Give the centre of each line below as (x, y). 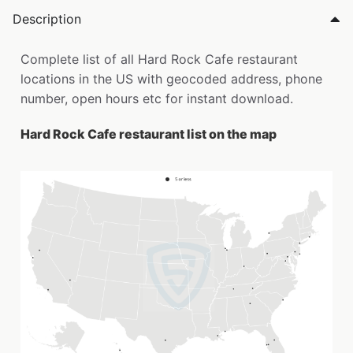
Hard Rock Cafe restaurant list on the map (149, 134)
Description (47, 19)
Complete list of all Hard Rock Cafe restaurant (159, 59)
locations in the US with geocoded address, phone (171, 79)
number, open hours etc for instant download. (157, 99)
